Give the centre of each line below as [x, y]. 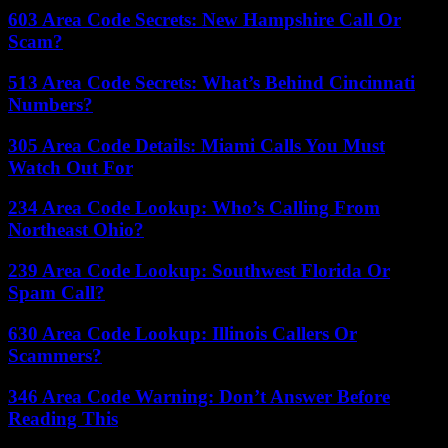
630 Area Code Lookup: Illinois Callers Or [182, 333]
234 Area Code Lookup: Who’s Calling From [194, 208]
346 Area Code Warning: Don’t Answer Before [199, 396]
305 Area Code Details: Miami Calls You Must [196, 145]
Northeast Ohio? [76, 230]
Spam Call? [56, 293]
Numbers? [50, 104]
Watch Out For [70, 167]
